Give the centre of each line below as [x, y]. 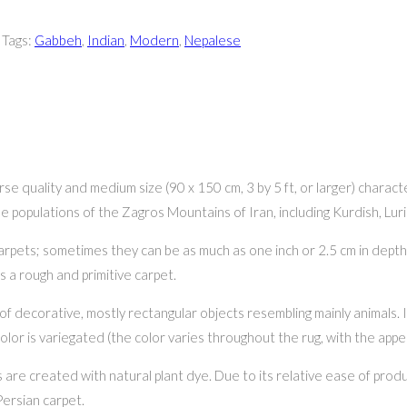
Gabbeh [58, 40]
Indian [106, 40]
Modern [154, 40]
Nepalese [213, 40]
